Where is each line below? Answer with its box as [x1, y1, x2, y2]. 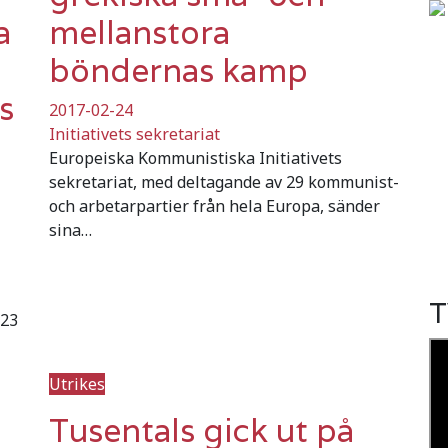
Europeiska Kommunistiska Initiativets [49, 146, 342, 169]
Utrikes [49, 372, 105, 395]
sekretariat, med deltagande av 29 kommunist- [49, 170, 399, 193]
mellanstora [49, 11, 230, 53]
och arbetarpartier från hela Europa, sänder [49, 194, 380, 217]
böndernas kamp [49, 49, 308, 91]
